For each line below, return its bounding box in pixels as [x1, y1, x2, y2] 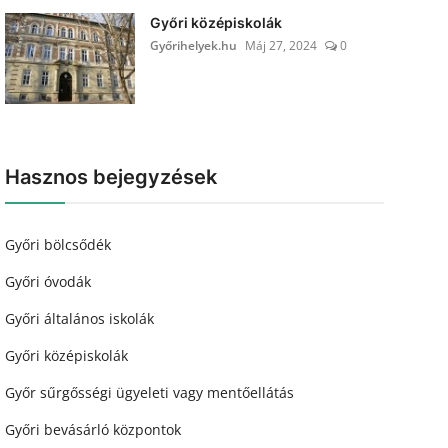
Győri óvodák [4, 272, 91, 291]
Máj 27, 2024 [244, 37, 317, 54]
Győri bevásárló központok [4, 420, 181, 439]
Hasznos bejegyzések [4, 165, 217, 189]
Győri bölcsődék [4, 235, 111, 254]
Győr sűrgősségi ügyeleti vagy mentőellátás [4, 383, 294, 402]
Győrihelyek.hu [149, 37, 237, 54]
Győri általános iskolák [4, 309, 154, 328]
